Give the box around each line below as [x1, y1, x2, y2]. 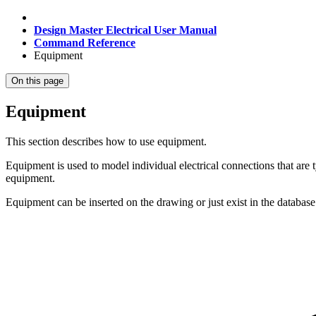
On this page [11, 75, 63, 86]
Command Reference [34, 37, 135, 49]
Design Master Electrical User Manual [34, 24, 217, 36]
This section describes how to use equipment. [6, 135, 207, 147]
